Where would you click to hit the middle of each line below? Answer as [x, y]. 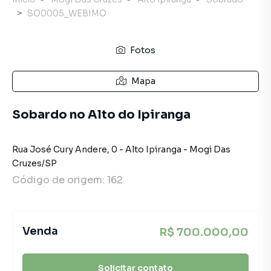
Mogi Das [210, 149]
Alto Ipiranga [153, 149]
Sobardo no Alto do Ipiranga [101, 115]
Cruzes [27, 163]
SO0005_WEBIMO [67, 13]
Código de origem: [60, 180]
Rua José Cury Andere [60, 149]
